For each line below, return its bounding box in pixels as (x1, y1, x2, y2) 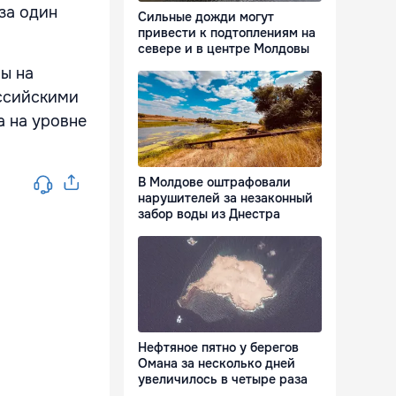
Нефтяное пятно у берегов (138, 339, 299, 356)
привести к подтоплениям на (138, 25, 316, 42)
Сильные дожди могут (138, 9, 274, 26)
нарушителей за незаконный (138, 190, 313, 207)
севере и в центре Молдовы (138, 41, 309, 57)
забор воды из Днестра (138, 206, 280, 223)
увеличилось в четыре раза (138, 371, 308, 388)
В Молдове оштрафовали (138, 174, 291, 191)
